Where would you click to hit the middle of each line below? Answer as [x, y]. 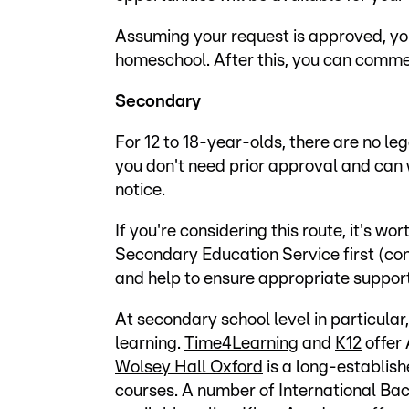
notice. [140, 190]
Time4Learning [241, 343]
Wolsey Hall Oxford [189, 367]
